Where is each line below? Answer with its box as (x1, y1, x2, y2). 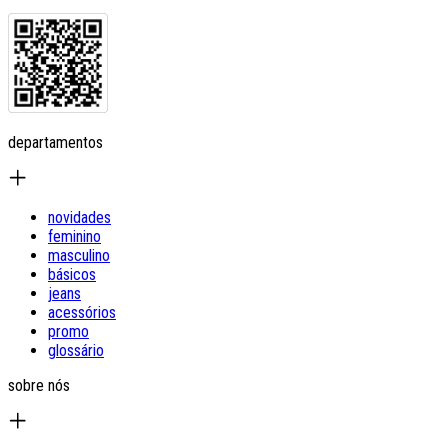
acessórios (48, 302, 116, 322)
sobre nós (8, 375, 70, 395)
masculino (48, 245, 110, 265)
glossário (48, 340, 104, 360)
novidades (48, 207, 111, 227)
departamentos (8, 132, 103, 152)
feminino (48, 226, 101, 246)
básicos (48, 264, 96, 284)
